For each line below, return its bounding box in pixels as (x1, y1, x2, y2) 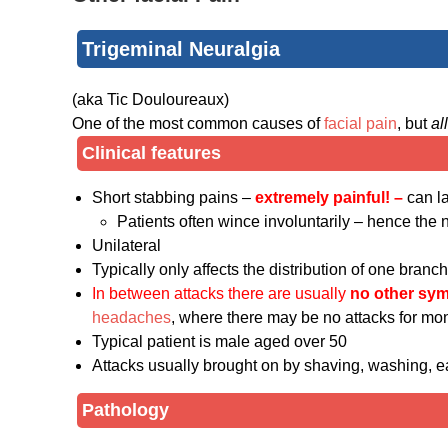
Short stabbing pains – (92, 189, 255, 207)
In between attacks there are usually (92, 285, 350, 303)
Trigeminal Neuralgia (82, 38, 280, 61)
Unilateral (92, 237, 161, 255)
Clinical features (82, 143, 221, 164)
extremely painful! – (255, 189, 407, 207)
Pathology (82, 400, 169, 421)
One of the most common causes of (72, 115, 324, 133)
